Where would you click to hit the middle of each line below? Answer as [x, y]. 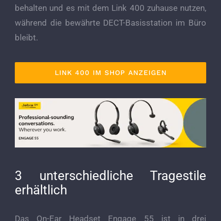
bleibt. [26, 38]
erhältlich [41, 190]
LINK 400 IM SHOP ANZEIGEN [110, 73]
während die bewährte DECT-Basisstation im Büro [110, 23]
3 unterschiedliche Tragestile [110, 176]
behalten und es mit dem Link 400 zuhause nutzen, [110, 8]
